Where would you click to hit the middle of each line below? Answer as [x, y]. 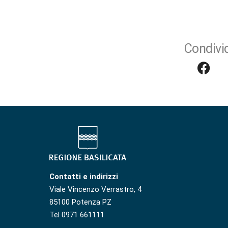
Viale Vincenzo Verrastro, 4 [95, 190]
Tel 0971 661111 [77, 215]
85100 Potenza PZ [80, 202]
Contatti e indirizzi [84, 177]
